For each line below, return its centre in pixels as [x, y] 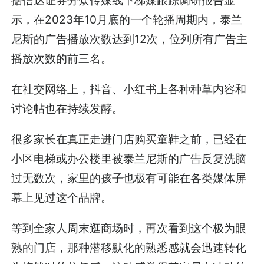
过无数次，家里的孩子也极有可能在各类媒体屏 [129, 178]
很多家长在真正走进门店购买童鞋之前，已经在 [129, 139]
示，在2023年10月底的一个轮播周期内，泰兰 [127, 19]
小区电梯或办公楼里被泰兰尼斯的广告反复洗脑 [129, 159]
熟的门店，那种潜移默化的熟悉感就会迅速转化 [129, 248]
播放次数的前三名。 [62, 58]
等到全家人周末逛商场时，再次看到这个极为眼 [129, 228]
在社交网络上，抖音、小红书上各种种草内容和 [129, 89]
